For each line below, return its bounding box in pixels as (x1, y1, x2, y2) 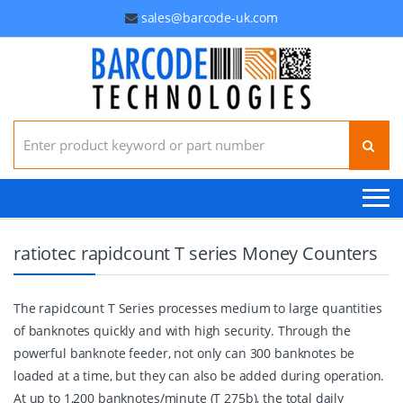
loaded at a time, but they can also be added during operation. (13, 367, 385, 384)
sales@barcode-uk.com (140, 9, 278, 26)
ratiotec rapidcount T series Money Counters (13, 241, 378, 265)
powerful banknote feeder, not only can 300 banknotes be (13, 345, 355, 362)
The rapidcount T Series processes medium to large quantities (13, 300, 382, 317)
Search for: (13, 119, 78, 136)
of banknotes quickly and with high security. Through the (13, 322, 352, 339)
